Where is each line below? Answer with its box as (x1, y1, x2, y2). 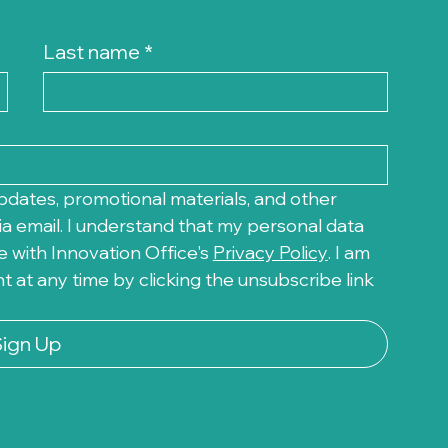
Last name (43, 39, 141, 65)
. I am (327, 241, 370, 265)
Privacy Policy (212, 241, 328, 265)
